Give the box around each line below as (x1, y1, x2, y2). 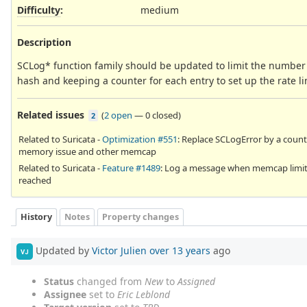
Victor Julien (92, 243, 147, 257)
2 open (104, 108, 132, 121)
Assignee (44, 288, 86, 302)
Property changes (102, 211, 179, 223)
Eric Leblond (117, 288, 170, 302)
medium (140, 3, 179, 16)
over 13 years (149, 243, 210, 257)
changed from (74, 275, 145, 288)
